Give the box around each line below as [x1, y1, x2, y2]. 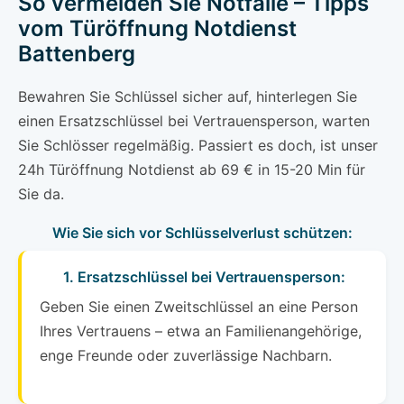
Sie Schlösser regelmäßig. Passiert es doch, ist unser [18, 136, 378, 155]
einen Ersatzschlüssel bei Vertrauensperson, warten [18, 112, 370, 131]
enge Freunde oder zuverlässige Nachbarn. [40, 346, 332, 365]
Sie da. [18, 185, 64, 204]
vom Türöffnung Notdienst [18, 15, 297, 42]
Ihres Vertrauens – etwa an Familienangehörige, [40, 322, 362, 341]
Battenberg [18, 41, 135, 68]
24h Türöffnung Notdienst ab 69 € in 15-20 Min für [18, 161, 365, 179]
